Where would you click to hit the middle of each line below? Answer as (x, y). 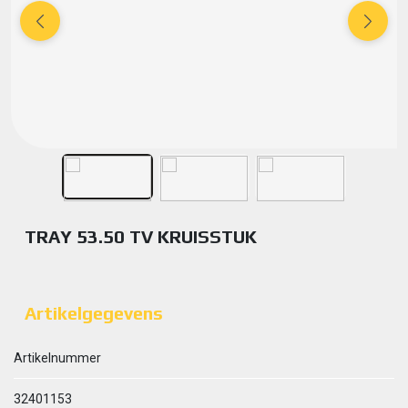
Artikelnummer (57, 358)
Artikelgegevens (94, 313)
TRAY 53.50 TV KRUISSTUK (141, 236)
